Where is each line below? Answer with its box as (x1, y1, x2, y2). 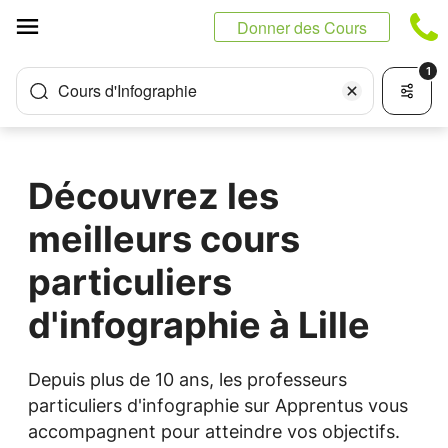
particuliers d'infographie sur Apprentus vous (28, 395, 408, 416)
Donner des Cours (237, 16, 367, 39)
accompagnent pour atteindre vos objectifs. (28, 421, 400, 442)
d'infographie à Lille (28, 303, 370, 347)
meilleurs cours (28, 217, 300, 261)
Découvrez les (28, 174, 279, 218)
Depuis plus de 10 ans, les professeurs (28, 369, 347, 390)
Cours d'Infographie (58, 79, 197, 102)
